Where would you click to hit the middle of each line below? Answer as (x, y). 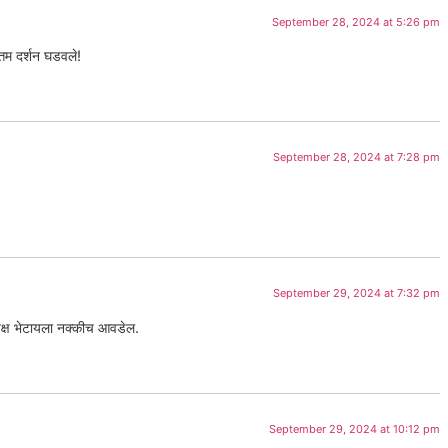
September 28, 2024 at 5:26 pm (355, 21)
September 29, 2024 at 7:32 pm (356, 293)
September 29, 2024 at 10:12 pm (354, 429)
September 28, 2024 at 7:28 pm (356, 157)
